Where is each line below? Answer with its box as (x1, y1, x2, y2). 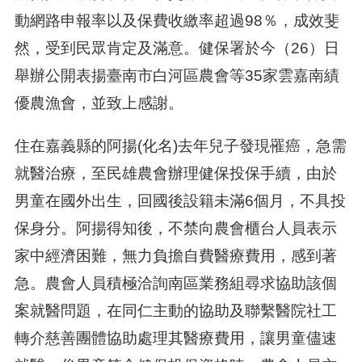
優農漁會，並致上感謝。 (14, 95, 183, 112)
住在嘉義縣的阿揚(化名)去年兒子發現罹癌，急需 (14, 137, 347, 155)
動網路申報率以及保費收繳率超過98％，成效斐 (14, 12, 339, 29)
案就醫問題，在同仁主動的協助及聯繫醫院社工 (14, 302, 337, 320)
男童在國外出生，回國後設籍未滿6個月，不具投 (14, 192, 346, 210)
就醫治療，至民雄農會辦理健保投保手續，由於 (14, 165, 337, 183)
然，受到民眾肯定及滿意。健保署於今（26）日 (14, 40, 339, 57)
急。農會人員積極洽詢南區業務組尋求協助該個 (14, 275, 337, 293)
